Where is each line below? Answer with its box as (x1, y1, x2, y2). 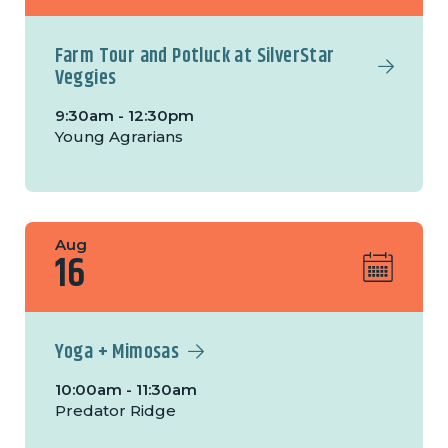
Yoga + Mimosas (54, 337, 180, 369)
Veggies (54, 63, 117, 95)
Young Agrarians (54, 127, 183, 147)
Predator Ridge (54, 401, 176, 421)
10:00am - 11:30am (54, 380, 197, 400)
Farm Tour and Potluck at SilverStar (54, 41, 335, 73)
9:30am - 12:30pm (54, 106, 194, 126)
